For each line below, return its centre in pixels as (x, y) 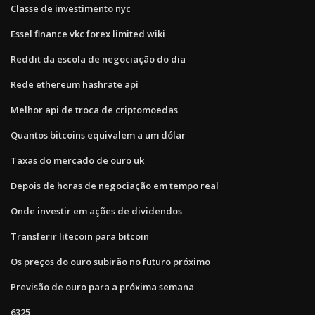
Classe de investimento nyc (71, 8)
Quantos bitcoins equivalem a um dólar (98, 135)
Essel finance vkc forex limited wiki (88, 33)
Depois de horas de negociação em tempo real (115, 185)
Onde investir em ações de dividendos (96, 211)
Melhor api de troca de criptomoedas (94, 109)
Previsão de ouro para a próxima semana (102, 287)
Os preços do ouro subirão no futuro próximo (110, 261)
